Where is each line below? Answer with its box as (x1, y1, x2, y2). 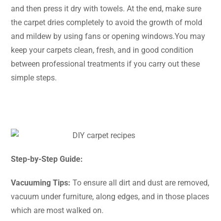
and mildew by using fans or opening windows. (11, 31, 175, 41)
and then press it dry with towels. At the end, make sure (11, 3, 201, 13)
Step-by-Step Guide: (11, 154, 83, 164)
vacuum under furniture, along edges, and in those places (11, 191, 209, 201)
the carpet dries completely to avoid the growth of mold (11, 17, 202, 27)
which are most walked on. (11, 205, 104, 215)
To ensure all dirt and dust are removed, (71, 178, 209, 187)
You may (175, 31, 205, 41)
